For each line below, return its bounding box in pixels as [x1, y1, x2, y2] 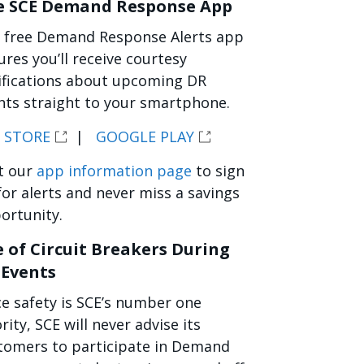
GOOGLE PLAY [96, 127, 194, 146]
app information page [37, 161, 192, 180]
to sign [192, 161, 245, 180]
